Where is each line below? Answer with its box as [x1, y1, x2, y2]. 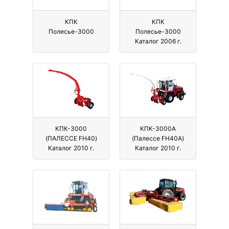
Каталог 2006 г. [134, 37, 181, 45]
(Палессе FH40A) [132, 134, 184, 143]
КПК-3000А [140, 125, 176, 133]
